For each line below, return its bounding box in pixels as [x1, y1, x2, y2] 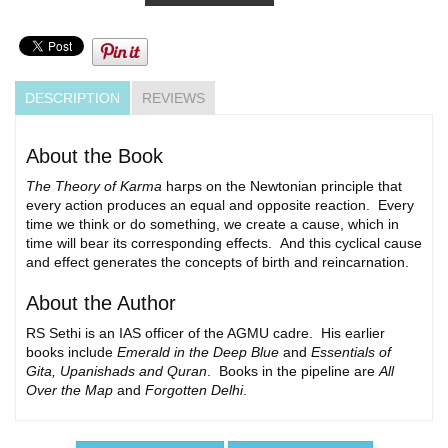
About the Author [26, 292, 176, 315]
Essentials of [307, 344, 391, 361]
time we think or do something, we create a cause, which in [26, 216, 399, 233]
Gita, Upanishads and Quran [26, 363, 207, 380]
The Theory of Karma [26, 178, 162, 195]
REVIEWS [142, 90, 205, 107]
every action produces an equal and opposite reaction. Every [26, 197, 414, 214]
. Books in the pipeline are [207, 363, 379, 380]
